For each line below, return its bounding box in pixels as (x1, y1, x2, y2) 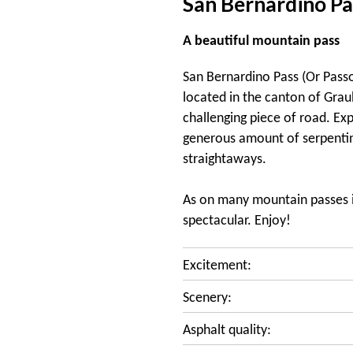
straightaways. (183, 153, 266, 166)
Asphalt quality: (183, 324, 271, 337)
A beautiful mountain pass (183, 35, 340, 48)
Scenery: (183, 292, 232, 305)
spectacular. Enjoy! (183, 214, 291, 228)
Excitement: (183, 259, 251, 273)
